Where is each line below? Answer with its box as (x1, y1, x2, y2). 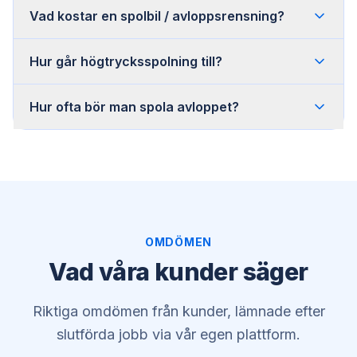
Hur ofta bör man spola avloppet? (29, 98, 239, 115)
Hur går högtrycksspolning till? (29, 53, 222, 69)
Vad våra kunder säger (49, 257, 308, 286)
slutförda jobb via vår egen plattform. (57, 325, 300, 343)
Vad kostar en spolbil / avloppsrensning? (29, 7, 284, 24)
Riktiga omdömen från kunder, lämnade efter (32, 302, 325, 320)
